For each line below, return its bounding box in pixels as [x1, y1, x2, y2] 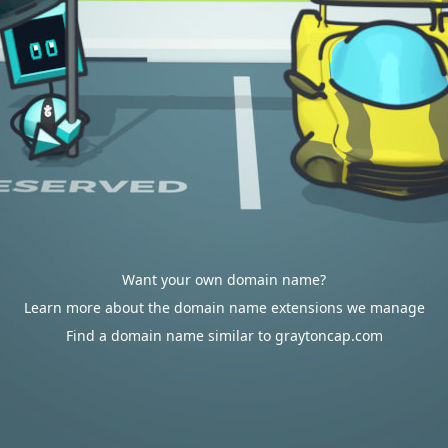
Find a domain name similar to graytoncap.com [65, 326, 383, 345]
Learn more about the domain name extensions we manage [23, 298, 425, 317]
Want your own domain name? [122, 270, 326, 289]
